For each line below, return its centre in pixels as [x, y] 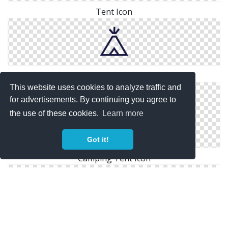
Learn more [123, 113]
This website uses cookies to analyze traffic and [96, 87]
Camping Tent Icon [114, 158]
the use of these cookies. [55, 113]
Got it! [98, 140]
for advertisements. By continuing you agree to [93, 99]
